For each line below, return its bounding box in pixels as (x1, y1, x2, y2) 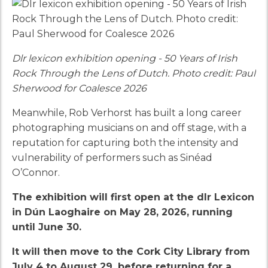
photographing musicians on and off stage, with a (12, 121, 246, 133)
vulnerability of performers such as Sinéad (12, 151, 212, 163)
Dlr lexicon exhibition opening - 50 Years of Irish (12, 52, 237, 64)
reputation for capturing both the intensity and (12, 136, 239, 148)
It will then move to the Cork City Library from (12, 245, 250, 257)
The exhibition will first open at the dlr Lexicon (12, 191, 254, 203)
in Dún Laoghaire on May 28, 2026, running (12, 206, 233, 218)
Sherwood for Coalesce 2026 (12, 82, 147, 94)
